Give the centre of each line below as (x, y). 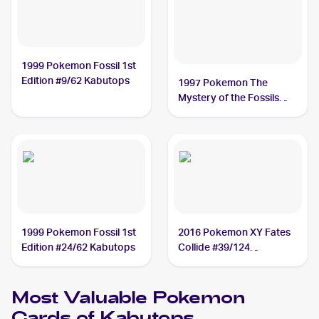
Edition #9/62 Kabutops (76, 80)
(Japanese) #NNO (219, 113)
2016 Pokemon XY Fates (235, 232)
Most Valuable (82, 299)
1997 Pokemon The (223, 83)
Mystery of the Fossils (229, 98)
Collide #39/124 (214, 247)
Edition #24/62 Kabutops (79, 247)
